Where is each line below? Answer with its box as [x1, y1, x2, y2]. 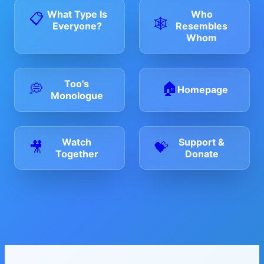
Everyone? [52, 20, 102, 32]
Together [55, 147, 98, 160]
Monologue [50, 89, 103, 101]
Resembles [176, 19, 227, 32]
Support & [179, 136, 225, 148]
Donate [184, 147, 219, 160]
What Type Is [47, 8, 107, 21]
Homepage [177, 84, 228, 96]
